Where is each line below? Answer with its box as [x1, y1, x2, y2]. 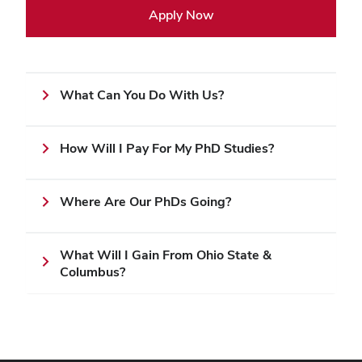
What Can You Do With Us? [60, 86, 224, 103]
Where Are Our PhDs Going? [60, 193, 231, 210]
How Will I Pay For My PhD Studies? [60, 140, 274, 157]
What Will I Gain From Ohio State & [60, 246, 271, 263]
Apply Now [148, 6, 214, 23]
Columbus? [60, 263, 125, 280]
